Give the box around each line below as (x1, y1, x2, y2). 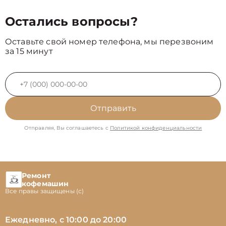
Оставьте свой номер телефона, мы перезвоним (5, 37, 214, 46)
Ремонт (22, 171, 50, 180)
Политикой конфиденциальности (110, 125, 202, 131)
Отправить (90, 103, 136, 113)
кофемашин (22, 179, 69, 188)
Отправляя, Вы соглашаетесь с (24, 125, 110, 131)
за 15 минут (5, 46, 53, 56)
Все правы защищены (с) (5, 187, 84, 195)
